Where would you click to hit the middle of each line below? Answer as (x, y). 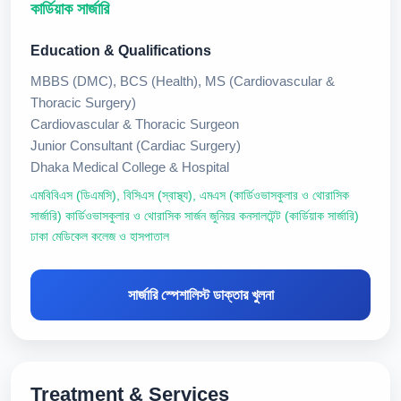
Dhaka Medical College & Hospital (130, 167)
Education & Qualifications (121, 51)
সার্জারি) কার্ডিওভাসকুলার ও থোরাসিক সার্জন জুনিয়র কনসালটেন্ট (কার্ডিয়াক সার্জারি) (195, 216)
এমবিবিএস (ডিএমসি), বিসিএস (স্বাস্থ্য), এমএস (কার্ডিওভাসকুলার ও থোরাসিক (190, 195)
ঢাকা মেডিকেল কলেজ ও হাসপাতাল (100, 236)
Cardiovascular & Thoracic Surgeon (135, 124)
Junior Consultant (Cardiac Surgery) (136, 145)
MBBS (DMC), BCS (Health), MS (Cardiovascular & (183, 81)
